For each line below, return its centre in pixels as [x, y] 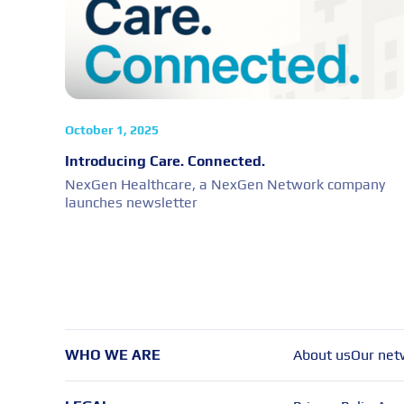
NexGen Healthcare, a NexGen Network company [225, 184]
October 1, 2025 [112, 129]
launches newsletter [131, 202]
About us [321, 354]
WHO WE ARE [113, 354]
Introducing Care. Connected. [165, 161]
